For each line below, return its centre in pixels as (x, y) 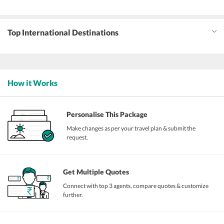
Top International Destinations (63, 32)
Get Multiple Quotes (96, 172)
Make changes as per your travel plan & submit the (131, 128)
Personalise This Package (107, 114)
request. (77, 137)
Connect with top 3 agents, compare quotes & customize (136, 186)
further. (73, 195)
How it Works (32, 83)
